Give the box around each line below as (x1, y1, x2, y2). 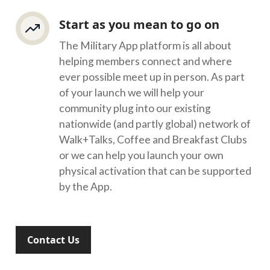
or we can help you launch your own (59, 149, 224, 162)
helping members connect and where (59, 55, 232, 67)
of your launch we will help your (59, 86, 204, 99)
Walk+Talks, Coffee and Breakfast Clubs (59, 133, 247, 146)
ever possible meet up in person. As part (59, 71, 245, 83)
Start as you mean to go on (59, 16, 219, 33)
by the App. (59, 180, 112, 193)
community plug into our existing (59, 102, 211, 115)
